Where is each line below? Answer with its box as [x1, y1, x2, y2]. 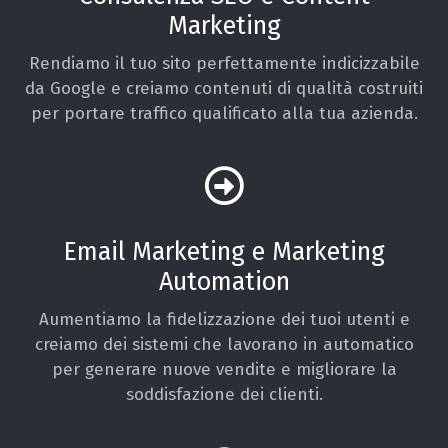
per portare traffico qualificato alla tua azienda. [30, 102, 418, 124]
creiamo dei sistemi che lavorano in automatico [34, 333, 414, 355]
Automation [158, 266, 290, 297]
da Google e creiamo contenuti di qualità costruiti [25, 77, 423, 99]
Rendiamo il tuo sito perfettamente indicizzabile [28, 52, 420, 74]
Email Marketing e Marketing [63, 236, 385, 267]
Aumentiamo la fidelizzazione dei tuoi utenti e [38, 308, 410, 330]
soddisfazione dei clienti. [125, 383, 323, 405]
